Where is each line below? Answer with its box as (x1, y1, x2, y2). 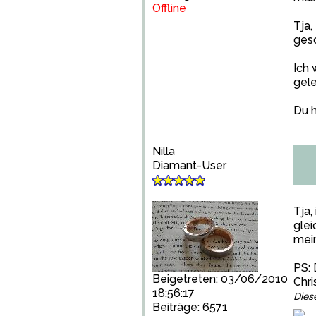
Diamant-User (152, 159, 226, 172)
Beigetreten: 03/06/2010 (152, 272, 288, 286)
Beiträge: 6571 (152, 300, 228, 314)
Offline (152, 1, 186, 15)
